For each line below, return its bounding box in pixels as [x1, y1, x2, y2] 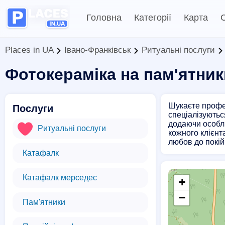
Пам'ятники [23, 198, 65, 206]
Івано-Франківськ [64, 45, 131, 55]
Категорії [134, 13, 171, 23]
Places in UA [5, 45, 53, 55]
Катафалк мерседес [23, 173, 97, 182]
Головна [86, 13, 122, 23]
